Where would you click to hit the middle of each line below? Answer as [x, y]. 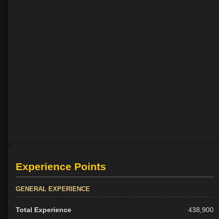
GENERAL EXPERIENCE [53, 189]
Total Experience [44, 209]
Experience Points [61, 166]
